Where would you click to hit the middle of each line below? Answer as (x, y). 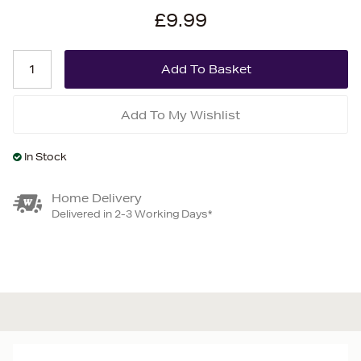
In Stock (46, 157)
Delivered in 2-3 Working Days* (132, 214)
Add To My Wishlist (180, 115)
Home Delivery (97, 198)
